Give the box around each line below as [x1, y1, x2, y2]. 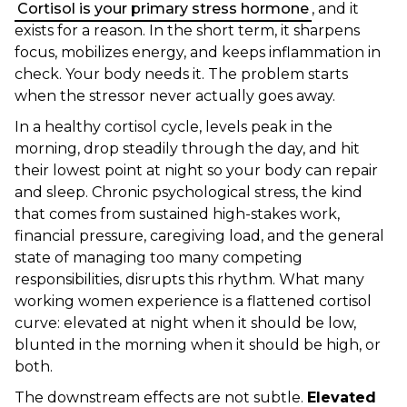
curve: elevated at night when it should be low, [15, 314, 356, 332]
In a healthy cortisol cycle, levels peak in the [15, 118, 333, 135]
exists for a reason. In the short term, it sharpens [15, 22, 360, 39]
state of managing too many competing [15, 249, 303, 266]
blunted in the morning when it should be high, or [15, 336, 381, 353]
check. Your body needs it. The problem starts [15, 65, 348, 83]
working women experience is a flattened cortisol [15, 293, 372, 310]
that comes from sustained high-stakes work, [15, 205, 340, 223]
